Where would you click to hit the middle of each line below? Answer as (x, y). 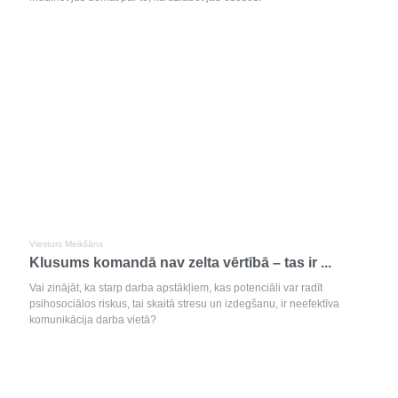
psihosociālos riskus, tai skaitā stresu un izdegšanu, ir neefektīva (184, 304)
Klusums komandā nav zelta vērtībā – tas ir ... (180, 263)
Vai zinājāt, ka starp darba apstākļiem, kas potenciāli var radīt (176, 288)
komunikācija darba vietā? (93, 320)
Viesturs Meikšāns (66, 244)
